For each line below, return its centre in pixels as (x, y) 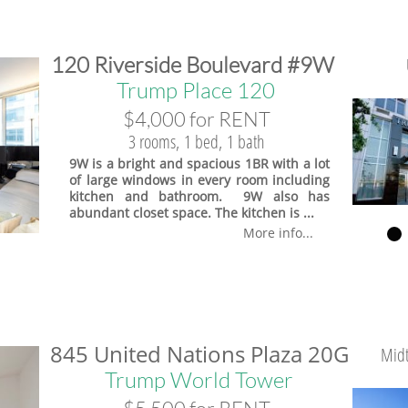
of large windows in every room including (199, 180)
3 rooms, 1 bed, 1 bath (197, 142)
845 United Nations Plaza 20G (199, 354)
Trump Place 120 (195, 90)
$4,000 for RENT (197, 119)
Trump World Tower (199, 380)
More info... (278, 233)
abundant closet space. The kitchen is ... (192, 213)
